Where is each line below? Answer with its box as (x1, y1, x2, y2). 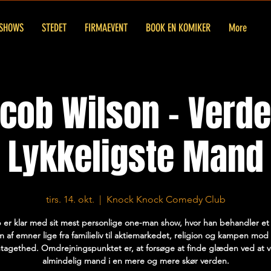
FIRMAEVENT (85, 21, 128, 34)
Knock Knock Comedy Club (106, 194, 226, 205)
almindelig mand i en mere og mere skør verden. (42, 255, 229, 266)
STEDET (42, 21, 67, 34)
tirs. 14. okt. (45, 194, 94, 205)
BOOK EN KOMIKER (146, 21, 211, 34)
